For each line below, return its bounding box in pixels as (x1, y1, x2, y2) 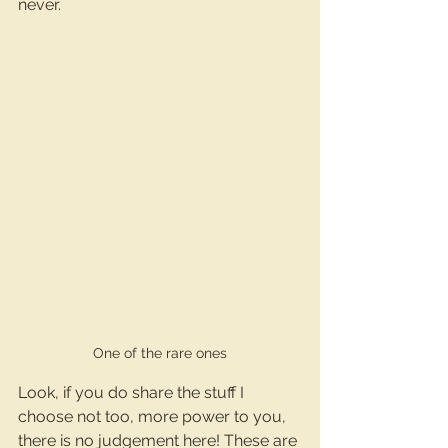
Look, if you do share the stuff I (18, 383, 248, 403)
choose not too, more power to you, (18, 407, 290, 427)
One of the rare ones (93, 345, 227, 362)
